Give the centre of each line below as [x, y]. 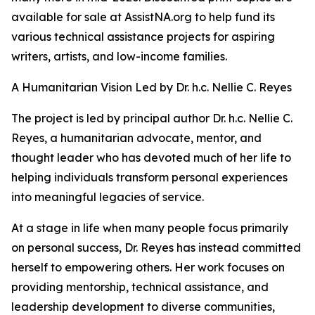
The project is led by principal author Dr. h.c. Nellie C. [152, 118]
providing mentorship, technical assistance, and [140, 287]
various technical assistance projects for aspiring [143, 37]
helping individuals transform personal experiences [149, 178]
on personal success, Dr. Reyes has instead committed [156, 248]
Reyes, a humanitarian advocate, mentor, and [136, 138]
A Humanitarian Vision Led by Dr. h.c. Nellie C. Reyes [152, 88]
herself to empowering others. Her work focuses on [148, 268]
